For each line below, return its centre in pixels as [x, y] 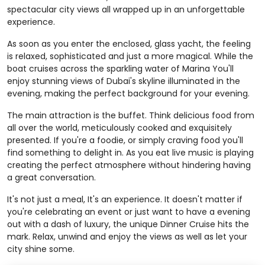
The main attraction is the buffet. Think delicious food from [131, 115]
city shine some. [41, 249]
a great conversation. [51, 177]
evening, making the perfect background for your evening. [128, 93]
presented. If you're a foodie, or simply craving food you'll [125, 140]
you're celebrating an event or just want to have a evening [129, 212]
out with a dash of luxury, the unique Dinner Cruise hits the [128, 224]
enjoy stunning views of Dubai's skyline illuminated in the [124, 81]
